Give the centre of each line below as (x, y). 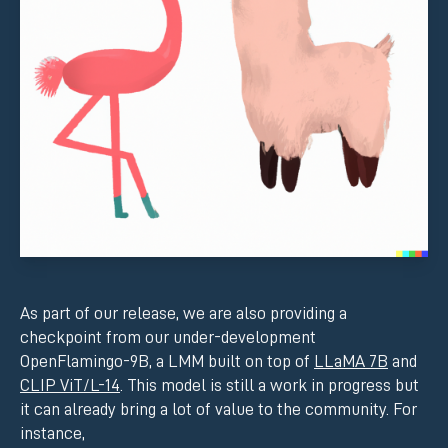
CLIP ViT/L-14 (70, 385)
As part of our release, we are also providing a (183, 313)
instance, (52, 433)
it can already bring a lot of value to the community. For (218, 409)
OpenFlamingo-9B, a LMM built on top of (167, 361)
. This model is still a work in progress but (269, 385)
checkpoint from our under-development (168, 337)
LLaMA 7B (351, 361)
